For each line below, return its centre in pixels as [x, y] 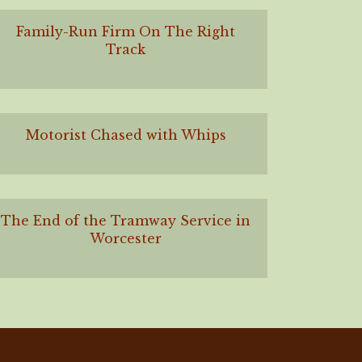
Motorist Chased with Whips [126, 135]
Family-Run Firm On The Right [126, 32]
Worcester [126, 239]
